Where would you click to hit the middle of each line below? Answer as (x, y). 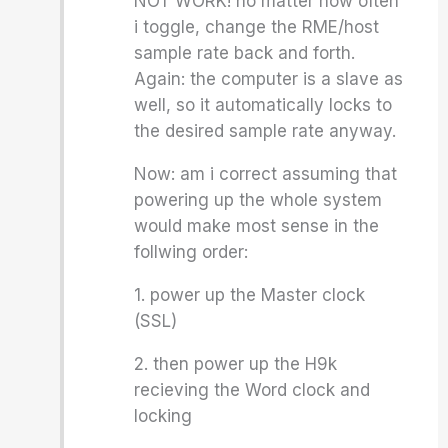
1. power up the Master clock (250, 295)
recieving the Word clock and (252, 390)
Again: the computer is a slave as (269, 79)
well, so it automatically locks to (263, 105)
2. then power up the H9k (236, 364)
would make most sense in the (257, 226)
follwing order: (191, 252)
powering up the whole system (258, 200)
